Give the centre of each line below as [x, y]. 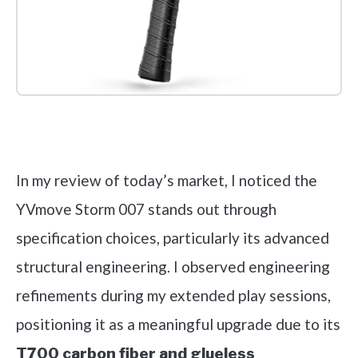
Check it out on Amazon [179, 140]
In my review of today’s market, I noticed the [167, 180]
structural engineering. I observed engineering [173, 266]
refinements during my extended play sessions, [173, 295]
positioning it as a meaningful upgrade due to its [178, 324]
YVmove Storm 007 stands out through [146, 209]
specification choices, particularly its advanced [173, 237]
